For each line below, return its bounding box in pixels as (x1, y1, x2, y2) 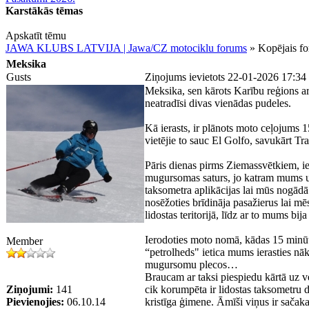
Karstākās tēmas (6, 5, 83, 17)
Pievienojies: (6, 296, 64, 308)
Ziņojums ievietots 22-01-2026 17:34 (145, 71, 306, 83)
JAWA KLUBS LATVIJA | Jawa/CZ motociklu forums (6, 42, 247, 54)
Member (6, 235, 43, 247)
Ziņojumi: (6, 283, 53, 295)
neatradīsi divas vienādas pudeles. (145, 97, 291, 109)
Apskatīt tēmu (6, 30, 66, 41)
